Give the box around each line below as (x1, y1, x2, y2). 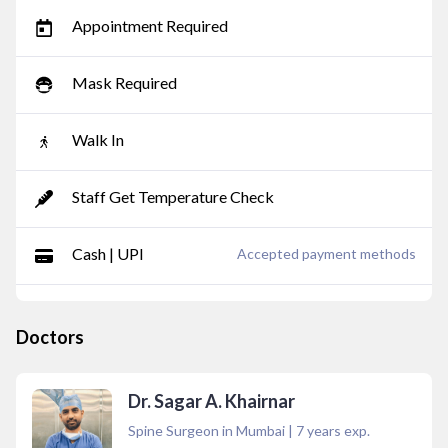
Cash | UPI (72, 244, 144, 263)
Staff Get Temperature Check (72, 187, 274, 206)
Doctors (16, 326, 84, 348)
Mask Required (72, 73, 177, 92)
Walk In (72, 130, 124, 149)
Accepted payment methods (237, 245, 416, 262)
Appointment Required (72, 16, 228, 35)
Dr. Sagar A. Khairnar (128, 390, 295, 412)
